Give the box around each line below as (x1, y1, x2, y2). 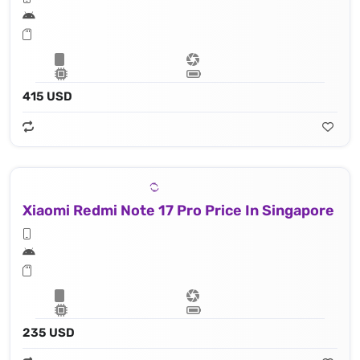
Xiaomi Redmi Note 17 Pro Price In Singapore (22, 202, 334, 220)
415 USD (22, 89, 72, 104)
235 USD (22, 325, 75, 341)
